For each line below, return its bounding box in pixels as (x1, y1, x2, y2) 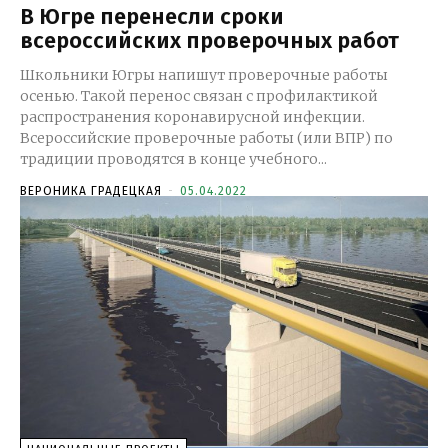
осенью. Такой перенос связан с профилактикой (20, 86, 378, 105)
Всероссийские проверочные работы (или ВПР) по (20, 128, 393, 147)
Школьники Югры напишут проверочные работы (20, 65, 388, 84)
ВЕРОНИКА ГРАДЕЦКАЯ (20, 183, 162, 198)
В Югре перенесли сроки (20, 2, 284, 30)
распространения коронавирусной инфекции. (20, 107, 365, 126)
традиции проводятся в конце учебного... (20, 149, 327, 168)
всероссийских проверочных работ (20, 26, 399, 54)
